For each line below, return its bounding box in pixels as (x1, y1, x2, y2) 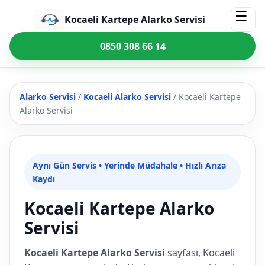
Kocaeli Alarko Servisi (83, 91, 171, 102)
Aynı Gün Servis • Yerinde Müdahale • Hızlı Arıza (33, 160, 226, 171)
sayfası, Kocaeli (165, 246, 235, 259)
